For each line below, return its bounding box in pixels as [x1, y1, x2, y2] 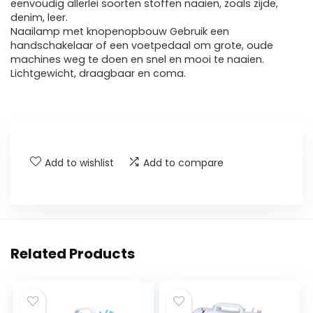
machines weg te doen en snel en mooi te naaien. [10, 52, 264, 67]
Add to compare [143, 156, 224, 170]
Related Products [10, 244, 135, 264]
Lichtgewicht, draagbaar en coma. [10, 66, 186, 81]
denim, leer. [10, 10, 68, 25]
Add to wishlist [45, 156, 114, 170]
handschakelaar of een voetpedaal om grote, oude [10, 38, 273, 53]
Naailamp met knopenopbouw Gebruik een [10, 24, 229, 39]
